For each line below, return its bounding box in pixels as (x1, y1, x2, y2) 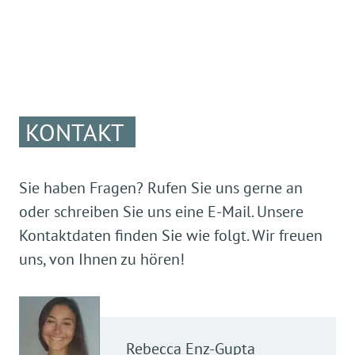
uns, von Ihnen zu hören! (19, 249, 185, 269)
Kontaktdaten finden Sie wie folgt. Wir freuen (19, 225, 323, 246)
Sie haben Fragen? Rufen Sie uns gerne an (19, 177, 303, 198)
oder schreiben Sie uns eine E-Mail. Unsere (19, 201, 303, 222)
